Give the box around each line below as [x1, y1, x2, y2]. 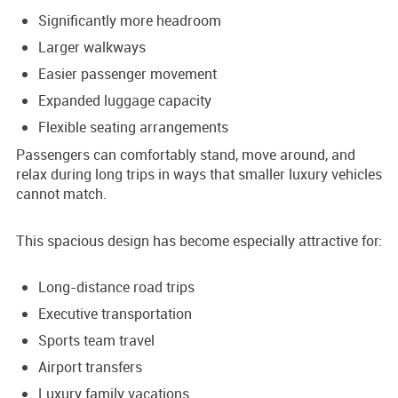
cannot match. [16, 184, 107, 204]
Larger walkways [38, 37, 146, 58]
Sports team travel [38, 330, 155, 351]
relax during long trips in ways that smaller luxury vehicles [16, 164, 382, 185]
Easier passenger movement [38, 64, 217, 84]
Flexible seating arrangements [38, 117, 228, 138]
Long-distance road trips [38, 277, 195, 298]
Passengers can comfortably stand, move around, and [16, 145, 355, 165]
